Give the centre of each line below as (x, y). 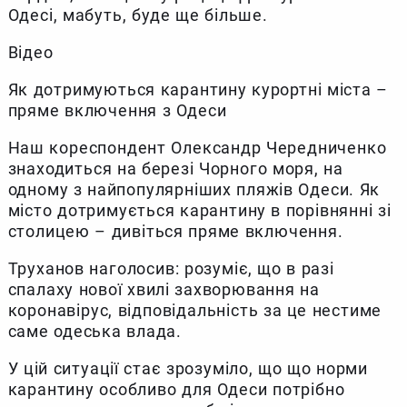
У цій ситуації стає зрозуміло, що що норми (188, 368)
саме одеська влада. (97, 331)
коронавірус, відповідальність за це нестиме (195, 310)
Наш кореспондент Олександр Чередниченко (197, 147)
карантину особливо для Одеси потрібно (176, 389)
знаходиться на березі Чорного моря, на (175, 168)
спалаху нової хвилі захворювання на (164, 289)
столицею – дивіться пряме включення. (178, 231)
